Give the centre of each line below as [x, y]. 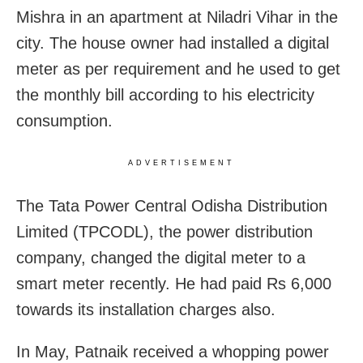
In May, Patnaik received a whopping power [173, 351]
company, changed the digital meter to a [161, 257]
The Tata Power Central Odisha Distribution [172, 205]
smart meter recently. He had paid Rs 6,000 [174, 283]
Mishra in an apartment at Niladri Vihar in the [177, 17]
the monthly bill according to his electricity [165, 94]
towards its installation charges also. [146, 309]
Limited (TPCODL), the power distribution [164, 231]
